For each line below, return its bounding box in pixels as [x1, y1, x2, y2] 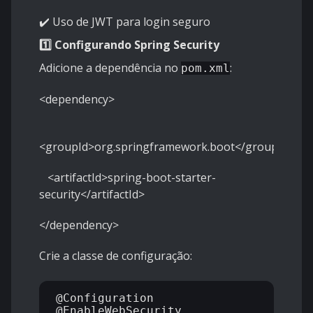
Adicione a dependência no [39, 60, 181, 76]
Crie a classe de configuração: [39, 248, 192, 264]
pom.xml [181, 61, 230, 75]
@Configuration [56, 291, 154, 305]
